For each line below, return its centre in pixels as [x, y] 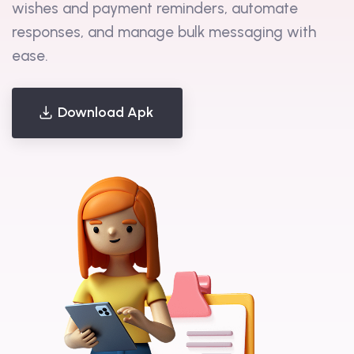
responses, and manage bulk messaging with [164, 56]
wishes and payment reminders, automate [155, 32]
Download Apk [105, 136]
